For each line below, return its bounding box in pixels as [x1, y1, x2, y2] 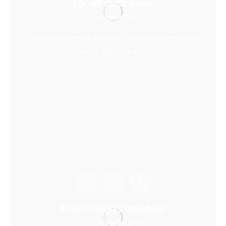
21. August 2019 [90, 13, 136, 21]
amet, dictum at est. [80, 46, 146, 55]
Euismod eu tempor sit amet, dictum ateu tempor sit [26, 32, 200, 42]
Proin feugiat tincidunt [62, 202, 164, 215]
